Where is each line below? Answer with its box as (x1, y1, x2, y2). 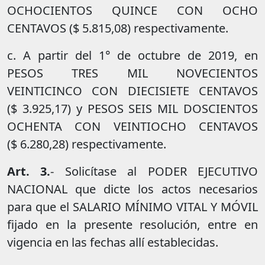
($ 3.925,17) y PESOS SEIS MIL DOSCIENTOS (7, 101, 258, 117)
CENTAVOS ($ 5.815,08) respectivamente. (7, 20, 228, 37)
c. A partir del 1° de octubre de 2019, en (7, 47, 258, 64)
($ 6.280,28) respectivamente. (7, 136, 166, 153)
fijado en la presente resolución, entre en (7, 216, 258, 233)
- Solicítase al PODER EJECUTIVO (50, 163, 258, 180)
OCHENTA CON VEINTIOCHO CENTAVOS (7, 118, 258, 135)
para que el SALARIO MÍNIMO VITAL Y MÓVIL (7, 199, 258, 215)
